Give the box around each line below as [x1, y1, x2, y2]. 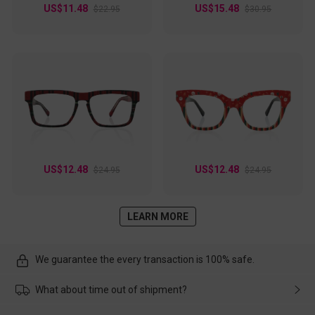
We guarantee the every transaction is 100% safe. [34, 254, 255, 266]
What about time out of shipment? [34, 284, 187, 296]
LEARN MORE [127, 210, 188, 222]
